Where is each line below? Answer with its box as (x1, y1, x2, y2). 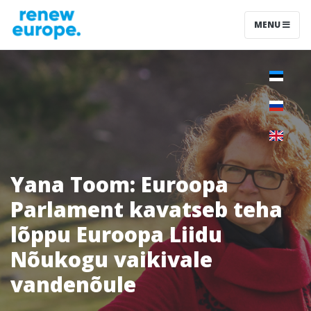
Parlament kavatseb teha (10, 195, 283, 224)
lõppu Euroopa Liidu (10, 220, 222, 249)
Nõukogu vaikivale (10, 245, 212, 274)
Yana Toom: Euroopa (10, 170, 228, 199)
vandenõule (10, 270, 136, 299)
